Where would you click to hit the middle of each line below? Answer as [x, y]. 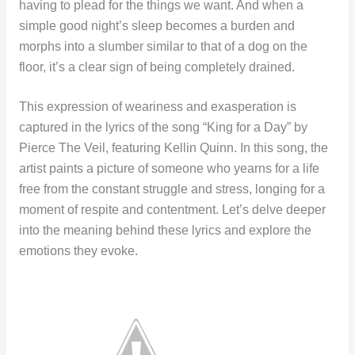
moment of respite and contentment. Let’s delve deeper [172, 210]
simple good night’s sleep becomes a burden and [157, 25]
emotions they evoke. [78, 251]
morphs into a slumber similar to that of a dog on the [163, 46]
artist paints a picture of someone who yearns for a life [169, 169]
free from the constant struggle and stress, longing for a [172, 189]
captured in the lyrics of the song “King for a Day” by [163, 128]
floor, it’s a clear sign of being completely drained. [157, 67]
